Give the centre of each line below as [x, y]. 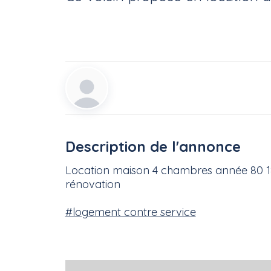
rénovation [93, 184]
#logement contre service [130, 212]
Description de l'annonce [153, 147]
